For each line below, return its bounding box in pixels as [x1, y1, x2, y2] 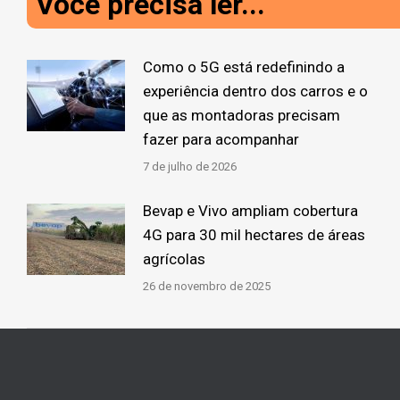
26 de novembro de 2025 [143, 279, 271, 293]
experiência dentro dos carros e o [143, 81, 368, 100]
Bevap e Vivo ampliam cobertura [143, 201, 358, 220]
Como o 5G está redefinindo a [143, 57, 345, 76]
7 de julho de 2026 [143, 159, 237, 173]
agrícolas [143, 249, 205, 268]
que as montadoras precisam [143, 105, 340, 124]
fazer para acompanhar [143, 129, 299, 148]
